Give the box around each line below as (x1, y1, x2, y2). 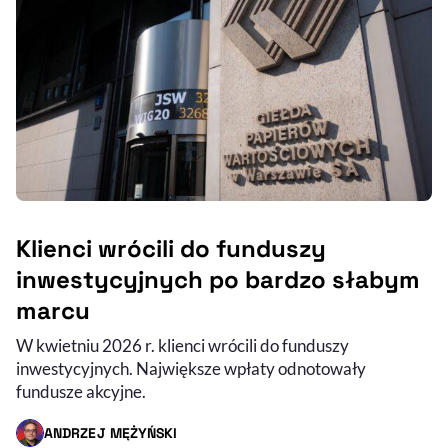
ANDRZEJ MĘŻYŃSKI (44, 423, 178, 442)
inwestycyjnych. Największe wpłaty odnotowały (16, 358, 366, 380)
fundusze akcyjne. (16, 381, 146, 403)
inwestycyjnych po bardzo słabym (16, 264, 420, 296)
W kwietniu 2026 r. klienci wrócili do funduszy (16, 335, 349, 357)
